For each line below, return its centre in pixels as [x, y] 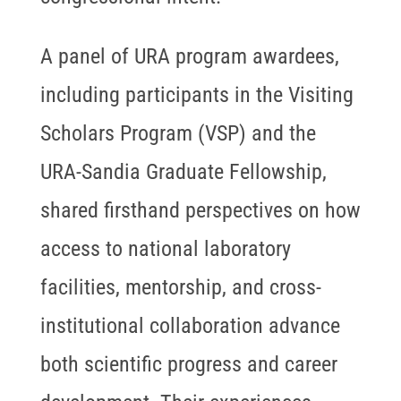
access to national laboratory [165, 249]
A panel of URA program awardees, [189, 57]
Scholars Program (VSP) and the [178, 134]
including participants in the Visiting [196, 95]
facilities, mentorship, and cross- [180, 288]
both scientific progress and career [188, 365]
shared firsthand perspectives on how [200, 211]
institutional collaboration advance [190, 326]
